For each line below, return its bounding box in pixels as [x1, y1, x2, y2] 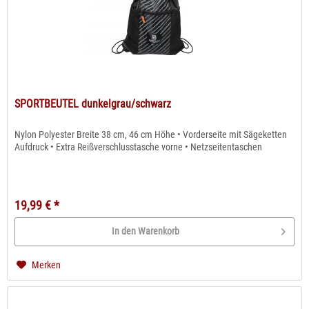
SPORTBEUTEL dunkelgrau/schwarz [14, 97, 172, 110]
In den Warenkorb [112, 226, 180, 237]
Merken [32, 259, 61, 270]
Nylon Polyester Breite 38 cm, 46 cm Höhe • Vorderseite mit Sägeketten [14, 128, 288, 140]
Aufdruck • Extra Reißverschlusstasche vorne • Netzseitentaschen [14, 141, 263, 152]
